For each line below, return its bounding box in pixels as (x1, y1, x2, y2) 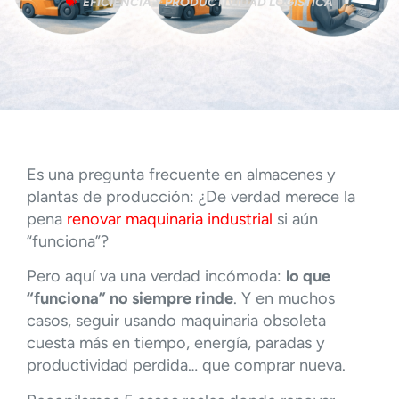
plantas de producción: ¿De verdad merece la (27, 186, 355, 207)
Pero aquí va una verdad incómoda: (27, 266, 286, 287)
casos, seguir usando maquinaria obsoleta (27, 311, 326, 331)
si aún (273, 208, 318, 229)
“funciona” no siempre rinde (27, 289, 233, 309)
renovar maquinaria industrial (67, 208, 273, 229)
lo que (286, 266, 330, 287)
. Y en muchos (233, 289, 335, 309)
